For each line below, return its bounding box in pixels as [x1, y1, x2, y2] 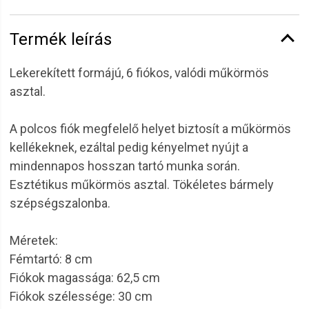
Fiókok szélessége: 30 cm [10, 289, 152, 303]
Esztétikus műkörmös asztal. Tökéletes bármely [10, 177, 274, 192]
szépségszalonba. [10, 196, 110, 210]
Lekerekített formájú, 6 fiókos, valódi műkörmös [10, 66, 269, 80]
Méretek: [10, 233, 58, 248]
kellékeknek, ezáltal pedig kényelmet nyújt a [10, 140, 248, 154]
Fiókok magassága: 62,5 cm [10, 270, 160, 285]
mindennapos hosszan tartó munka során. [10, 159, 240, 173]
